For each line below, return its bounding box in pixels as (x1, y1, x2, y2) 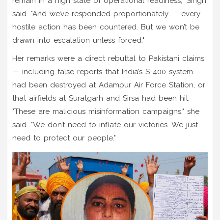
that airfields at (12, 93, 69, 103)
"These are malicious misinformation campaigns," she (12, 107, 199, 116)
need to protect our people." (12, 133, 116, 142)
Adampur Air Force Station (99, 80, 193, 89)
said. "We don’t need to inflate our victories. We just (12, 120, 198, 129)
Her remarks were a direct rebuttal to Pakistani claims (12, 54, 204, 63)
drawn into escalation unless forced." (12, 35, 144, 45)
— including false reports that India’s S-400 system (12, 67, 193, 76)
